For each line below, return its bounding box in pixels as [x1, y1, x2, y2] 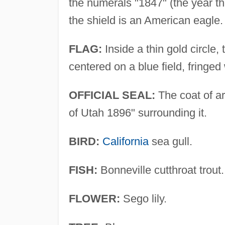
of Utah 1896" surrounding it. [68, 106, 207, 119]
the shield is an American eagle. [68, 14, 223, 27]
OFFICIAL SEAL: [68, 88, 155, 101]
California [102, 135, 149, 148]
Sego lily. [120, 192, 167, 205]
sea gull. [148, 135, 192, 148]
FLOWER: [68, 192, 120, 205]
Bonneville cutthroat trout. [97, 163, 224, 176]
